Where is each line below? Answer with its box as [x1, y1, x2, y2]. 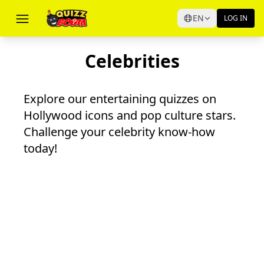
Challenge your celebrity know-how [24, 124, 215, 140]
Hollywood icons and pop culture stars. [24, 107, 236, 123]
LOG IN [224, 13, 247, 23]
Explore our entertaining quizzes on [24, 91, 216, 107]
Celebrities [84, 49, 180, 73]
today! [24, 140, 57, 156]
